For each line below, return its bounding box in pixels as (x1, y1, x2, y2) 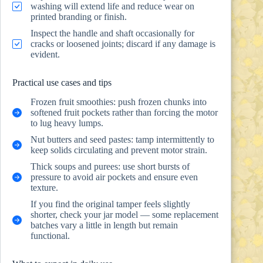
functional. (31, 230, 70, 241)
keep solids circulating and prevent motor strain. (31, 144, 207, 155)
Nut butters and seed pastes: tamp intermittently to (31, 134, 214, 144)
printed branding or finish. (31, 11, 127, 22)
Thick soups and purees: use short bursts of (31, 161, 190, 171)
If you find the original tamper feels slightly (31, 198, 190, 209)
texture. (31, 182, 58, 193)
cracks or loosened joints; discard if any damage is (31, 38, 215, 49)
